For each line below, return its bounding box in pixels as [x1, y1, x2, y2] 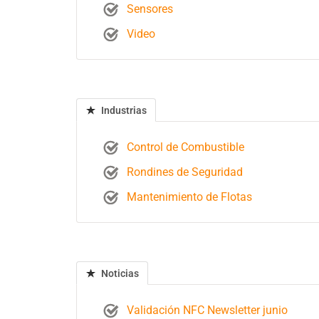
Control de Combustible [127, 140, 245, 154]
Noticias [99, 268, 139, 279]
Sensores [127, 2, 174, 16]
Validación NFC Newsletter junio [127, 303, 288, 317]
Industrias [99, 105, 147, 116]
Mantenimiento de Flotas [127, 190, 253, 204]
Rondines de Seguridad [127, 165, 244, 179]
